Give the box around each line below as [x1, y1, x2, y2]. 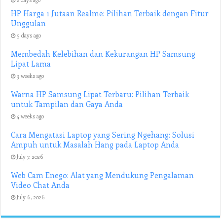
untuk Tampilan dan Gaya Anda [11, 99, 123, 110]
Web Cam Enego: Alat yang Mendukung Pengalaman [11, 170, 194, 181]
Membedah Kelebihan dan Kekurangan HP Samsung [11, 49, 196, 59]
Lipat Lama [11, 59, 51, 69]
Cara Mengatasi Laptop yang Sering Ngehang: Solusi [11, 130, 195, 140]
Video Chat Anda [11, 180, 70, 190]
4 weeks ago [17, 112, 44, 120]
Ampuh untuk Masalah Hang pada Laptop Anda [11, 140, 180, 150]
